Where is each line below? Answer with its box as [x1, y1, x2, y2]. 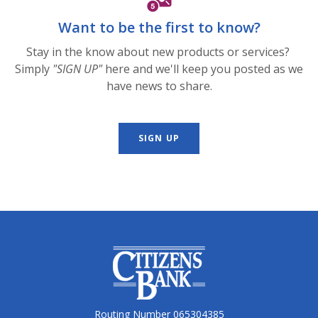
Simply [15, 61, 53, 77]
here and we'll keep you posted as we [102, 61, 303, 77]
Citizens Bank [112, 246, 185, 263]
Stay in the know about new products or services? [26, 44, 292, 60]
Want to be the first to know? [57, 18, 261, 38]
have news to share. [106, 78, 212, 94]
